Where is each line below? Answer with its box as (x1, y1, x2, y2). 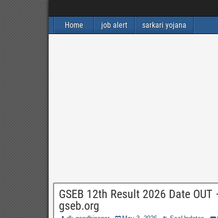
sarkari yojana (142, 20, 186, 30)
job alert (101, 20, 127, 30)
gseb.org (58, 199, 99, 213)
